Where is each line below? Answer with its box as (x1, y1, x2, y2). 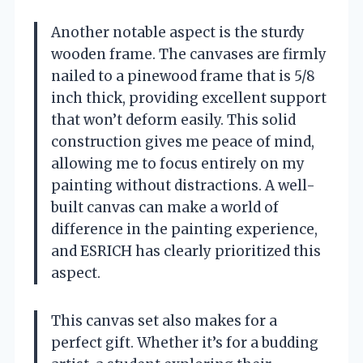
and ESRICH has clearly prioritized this (51, 241, 321, 260)
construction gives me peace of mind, (51, 132, 314, 151)
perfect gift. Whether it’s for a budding (51, 333, 318, 352)
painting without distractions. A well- (51, 176, 315, 194)
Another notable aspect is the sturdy (51, 23, 305, 41)
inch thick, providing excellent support (51, 88, 327, 107)
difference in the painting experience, (51, 220, 318, 238)
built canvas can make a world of (51, 198, 279, 216)
